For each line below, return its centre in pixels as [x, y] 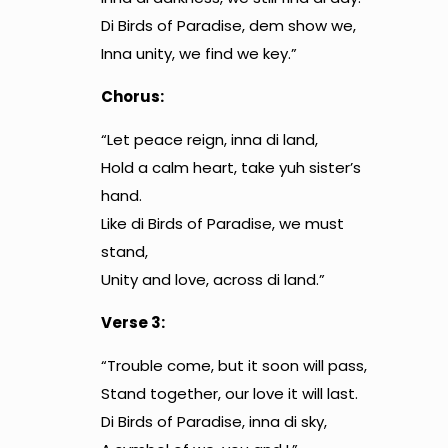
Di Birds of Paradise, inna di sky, [213, 421]
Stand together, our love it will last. [229, 393]
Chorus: [132, 96]
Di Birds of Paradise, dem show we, [228, 25]
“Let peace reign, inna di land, [209, 139]
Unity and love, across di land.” [212, 279]
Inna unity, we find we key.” [198, 53]
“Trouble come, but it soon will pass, [233, 365]
